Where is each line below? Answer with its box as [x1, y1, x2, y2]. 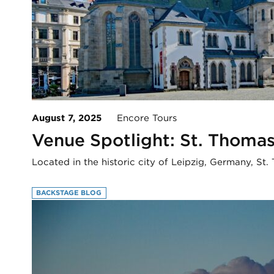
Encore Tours [102, 113, 177, 124]
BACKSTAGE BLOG [36, 188, 102, 197]
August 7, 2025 [32, 113, 102, 124]
